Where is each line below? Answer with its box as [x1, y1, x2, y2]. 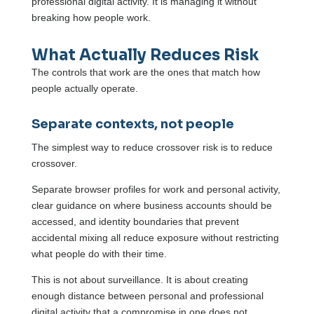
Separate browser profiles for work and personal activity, [31, 184, 280, 196]
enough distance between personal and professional [31, 290, 264, 302]
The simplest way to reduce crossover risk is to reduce [31, 142, 273, 153]
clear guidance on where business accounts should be [31, 200, 272, 212]
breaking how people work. [31, 12, 151, 24]
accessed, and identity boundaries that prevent [31, 216, 239, 228]
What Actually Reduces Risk [31, 46, 259, 65]
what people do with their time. [31, 248, 167, 260]
